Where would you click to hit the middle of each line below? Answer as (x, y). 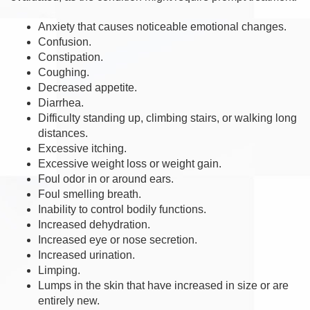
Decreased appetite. (89, 87)
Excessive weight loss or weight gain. (131, 163)
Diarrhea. (62, 102)
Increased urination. (86, 255)
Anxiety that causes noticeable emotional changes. (164, 26)
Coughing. (65, 72)
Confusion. (66, 42)
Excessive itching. (84, 148)
